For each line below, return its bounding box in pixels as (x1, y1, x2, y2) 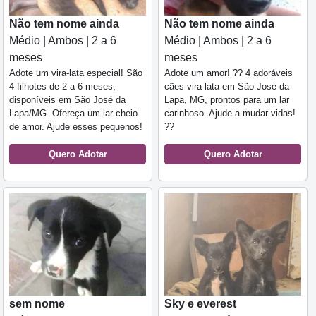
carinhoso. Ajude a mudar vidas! (164, 107, 296, 119)
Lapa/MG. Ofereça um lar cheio (9, 107, 138, 119)
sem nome (9, 298, 65, 310)
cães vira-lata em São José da (164, 80, 289, 92)
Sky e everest (164, 298, 236, 310)
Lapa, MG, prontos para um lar (164, 94, 289, 105)
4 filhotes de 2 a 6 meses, (9, 80, 116, 92)
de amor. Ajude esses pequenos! (9, 121, 142, 132)
